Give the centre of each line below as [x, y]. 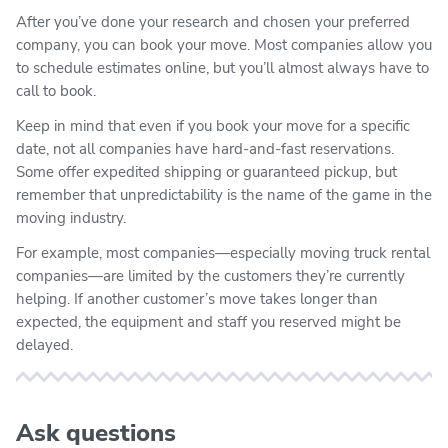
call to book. [56, 90]
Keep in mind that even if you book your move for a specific [213, 125]
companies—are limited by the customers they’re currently [210, 275]
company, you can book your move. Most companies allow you [224, 44]
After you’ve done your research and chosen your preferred [213, 21]
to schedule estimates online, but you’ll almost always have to [222, 67]
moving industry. [71, 217]
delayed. [44, 344]
